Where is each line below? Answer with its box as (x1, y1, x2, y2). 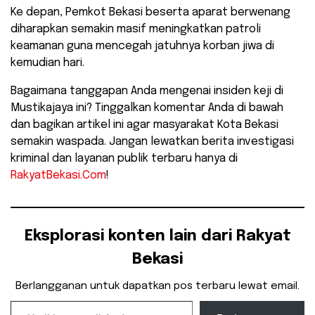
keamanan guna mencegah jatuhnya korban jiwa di (11, 40, 274, 53)
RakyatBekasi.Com (11, 169, 106, 182)
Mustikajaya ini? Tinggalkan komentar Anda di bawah (11, 102, 283, 115)
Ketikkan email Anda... (10, 294, 42, 307)
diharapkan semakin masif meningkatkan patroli (11, 23, 261, 36)
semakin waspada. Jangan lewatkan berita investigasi (11, 136, 294, 148)
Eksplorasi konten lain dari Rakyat (24, 229, 291, 245)
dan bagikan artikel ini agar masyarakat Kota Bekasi (11, 119, 278, 131)
